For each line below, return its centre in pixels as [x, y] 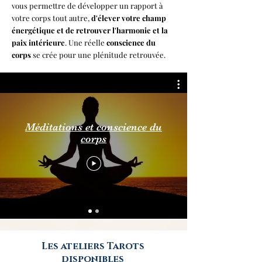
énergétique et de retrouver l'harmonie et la [90, 30]
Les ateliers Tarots [93, 247]
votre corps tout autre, [51, 18]
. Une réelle [86, 43]
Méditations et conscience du [94, 127]
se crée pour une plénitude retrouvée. [98, 55]
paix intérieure [38, 43]
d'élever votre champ [129, 18]
